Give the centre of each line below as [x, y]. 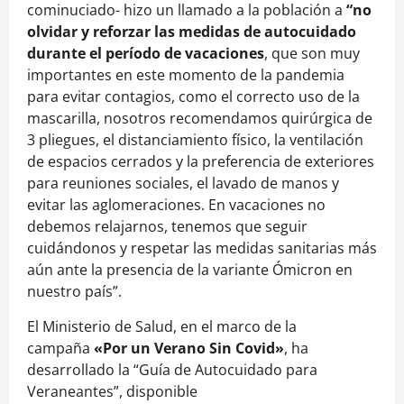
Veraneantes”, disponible [112, 391]
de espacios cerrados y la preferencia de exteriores [201, 161]
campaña [60, 348]
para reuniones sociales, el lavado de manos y [183, 183]
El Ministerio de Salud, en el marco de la [162, 326]
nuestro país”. [74, 291]
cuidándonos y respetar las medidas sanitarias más [202, 248]
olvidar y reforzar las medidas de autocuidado [192, 31]
